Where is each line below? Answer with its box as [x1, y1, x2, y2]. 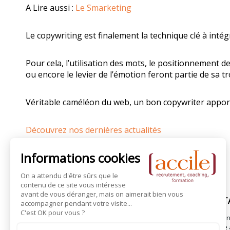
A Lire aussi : [26, 2, 75, 13]
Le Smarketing [75, 2, 131, 13]
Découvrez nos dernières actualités [26, 124, 161, 136]
